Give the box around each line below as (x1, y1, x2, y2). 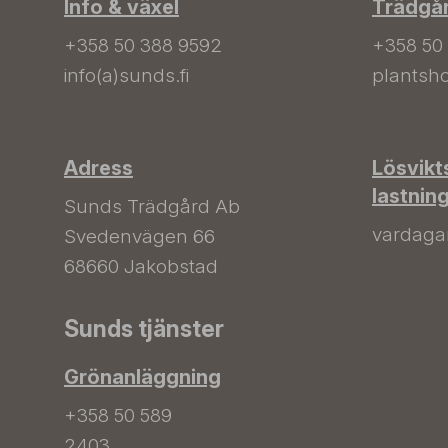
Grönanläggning (64, 365, 221, 389)
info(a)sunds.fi (64, 64, 189, 87)
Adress (64, 156, 133, 180)
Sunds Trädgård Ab (64, 195, 240, 218)
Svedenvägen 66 (64, 225, 215, 248)
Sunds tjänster (64, 315, 224, 343)
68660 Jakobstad (64, 255, 218, 278)
